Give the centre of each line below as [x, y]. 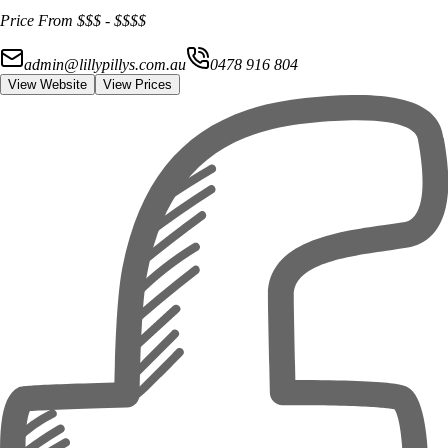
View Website [47, 84]
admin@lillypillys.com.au [105, 64]
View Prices [137, 84]
